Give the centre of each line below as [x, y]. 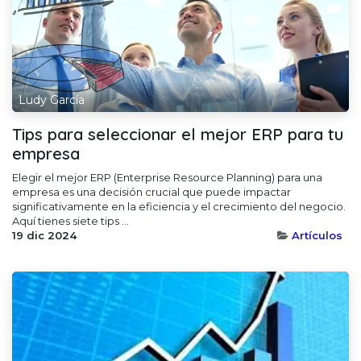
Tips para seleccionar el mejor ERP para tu [178, 135]
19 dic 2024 [44, 236]
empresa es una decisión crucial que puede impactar [151, 192]
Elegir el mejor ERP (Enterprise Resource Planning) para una [167, 178]
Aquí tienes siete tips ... [71, 221]
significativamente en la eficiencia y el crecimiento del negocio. [179, 207]
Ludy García [52, 100]
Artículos [317, 236]
